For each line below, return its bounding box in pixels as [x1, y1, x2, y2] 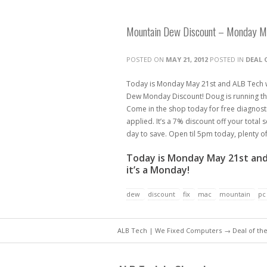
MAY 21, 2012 [166, 55, 208, 64]
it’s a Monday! [126, 163, 190, 176]
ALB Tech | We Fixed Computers [117, 226, 222, 235]
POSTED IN [208, 55, 246, 64]
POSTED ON [126, 55, 166, 64]
